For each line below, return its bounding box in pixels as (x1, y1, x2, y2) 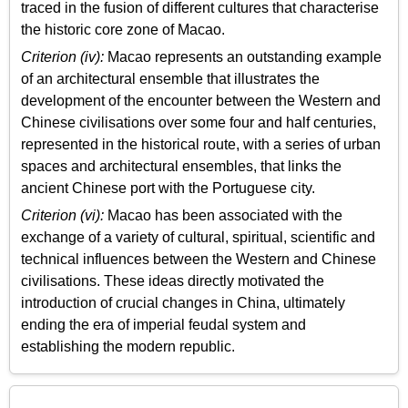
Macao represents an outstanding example (104, 48, 382, 65)
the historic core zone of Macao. (21, 21, 225, 37)
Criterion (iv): (21, 48, 104, 65)
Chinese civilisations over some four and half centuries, (21, 114, 376, 130)
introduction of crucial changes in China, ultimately (21, 295, 345, 311)
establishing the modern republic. (21, 339, 235, 355)
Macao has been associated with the (104, 208, 342, 224)
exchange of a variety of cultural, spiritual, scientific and (21, 229, 375, 246)
